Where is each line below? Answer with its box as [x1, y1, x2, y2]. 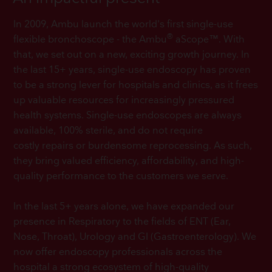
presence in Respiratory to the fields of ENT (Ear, [13, 216, 231, 228]
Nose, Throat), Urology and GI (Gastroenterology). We [13, 231, 257, 243]
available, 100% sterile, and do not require [13, 125, 203, 137]
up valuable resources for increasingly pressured [13, 95, 235, 107]
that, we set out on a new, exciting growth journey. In [13, 49, 250, 61]
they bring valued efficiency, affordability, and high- [13, 155, 245, 168]
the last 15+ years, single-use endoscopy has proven [13, 64, 251, 76]
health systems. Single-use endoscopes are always [13, 110, 242, 122]
